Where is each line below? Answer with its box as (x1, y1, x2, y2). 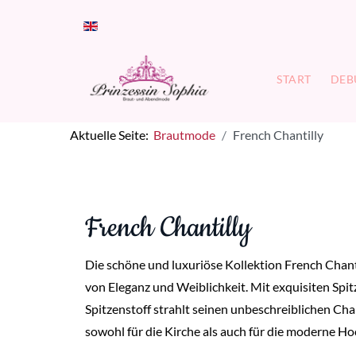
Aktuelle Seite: (70, 127, 153, 143)
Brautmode (153, 127, 215, 143)
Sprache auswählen (68, 9, 156, 21)
